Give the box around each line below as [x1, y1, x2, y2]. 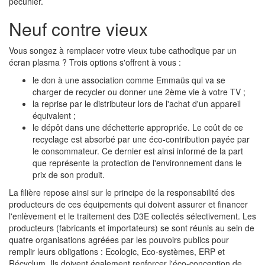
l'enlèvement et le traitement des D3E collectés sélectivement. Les [9, 210, 256, 222]
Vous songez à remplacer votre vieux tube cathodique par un [9, 44, 237, 56]
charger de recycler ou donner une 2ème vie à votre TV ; [33, 86, 245, 98]
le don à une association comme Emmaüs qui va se [33, 74, 225, 86]
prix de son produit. [33, 169, 105, 180]
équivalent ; [33, 109, 76, 121]
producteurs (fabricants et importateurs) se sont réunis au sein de [9, 222, 254, 234]
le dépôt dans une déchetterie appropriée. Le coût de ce [33, 121, 243, 133]
